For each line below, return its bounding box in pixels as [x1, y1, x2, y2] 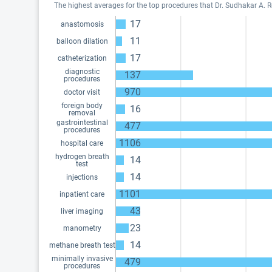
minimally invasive [51, 254, 113, 263]
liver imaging [61, 207, 103, 216]
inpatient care [59, 190, 104, 199]
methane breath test [49, 241, 115, 250]
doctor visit [64, 88, 100, 97]
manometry [63, 224, 101, 233]
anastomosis [60, 20, 104, 29]
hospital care [61, 139, 103, 148]
